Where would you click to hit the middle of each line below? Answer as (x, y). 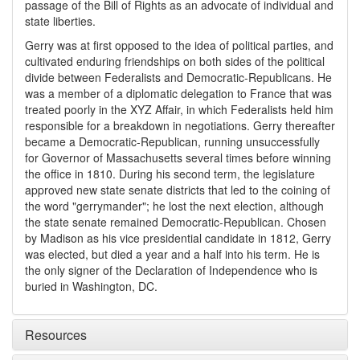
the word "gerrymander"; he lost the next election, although (174, 206)
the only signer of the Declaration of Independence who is (171, 270)
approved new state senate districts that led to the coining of (178, 190)
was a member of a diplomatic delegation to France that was (178, 93)
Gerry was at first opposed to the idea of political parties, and (179, 45)
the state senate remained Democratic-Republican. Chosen (176, 222)
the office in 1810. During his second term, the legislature (170, 174)
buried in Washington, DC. (91, 286)
